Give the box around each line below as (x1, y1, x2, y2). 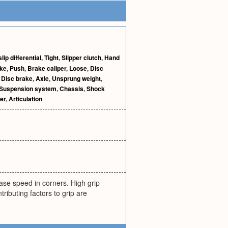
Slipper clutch (62, 53, 101, 62)
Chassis (60, 84, 83, 93)
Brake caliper (27, 64, 66, 73)
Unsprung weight (52, 74, 101, 83)
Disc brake (1, 74, 33, 83)
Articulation (9, 94, 42, 103)
